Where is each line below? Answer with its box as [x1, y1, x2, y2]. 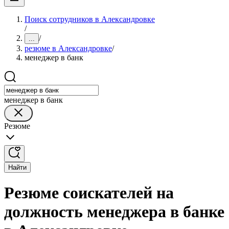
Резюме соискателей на [4, 184, 174, 202]
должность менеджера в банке [4, 202, 224, 221]
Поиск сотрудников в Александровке [25, 15, 155, 24]
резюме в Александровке [25, 44, 112, 53]
